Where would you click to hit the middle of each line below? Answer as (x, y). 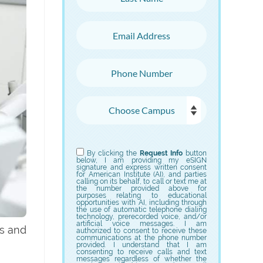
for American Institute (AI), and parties (141, 174)
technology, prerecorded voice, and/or (141, 217)
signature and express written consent (141, 167)
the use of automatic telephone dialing (141, 210)
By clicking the (113, 153)
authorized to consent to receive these (141, 231)
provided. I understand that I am (141, 245)
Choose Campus (117, 104)
